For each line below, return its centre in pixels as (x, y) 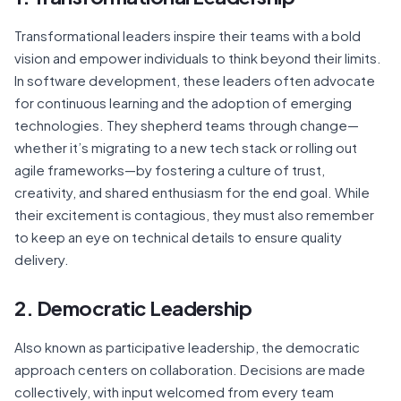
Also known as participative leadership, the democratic (187, 346)
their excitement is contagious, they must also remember (194, 214)
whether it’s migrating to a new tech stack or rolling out (186, 147)
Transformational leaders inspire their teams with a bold (188, 35)
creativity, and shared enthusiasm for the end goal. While (192, 192)
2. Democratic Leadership (133, 307)
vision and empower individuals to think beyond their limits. (198, 57)
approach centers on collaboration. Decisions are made (190, 369)
